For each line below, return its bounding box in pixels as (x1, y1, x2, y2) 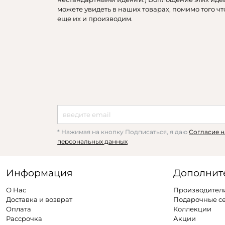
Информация (6, 166, 73, 179)
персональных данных (57, 138, 128, 146)
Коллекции (173, 204, 212, 213)
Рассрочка (6, 214, 43, 222)
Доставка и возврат (6, 195, 73, 203)
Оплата (6, 204, 32, 213)
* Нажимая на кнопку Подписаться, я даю (57, 129, 189, 136)
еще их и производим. (57, 15, 133, 23)
